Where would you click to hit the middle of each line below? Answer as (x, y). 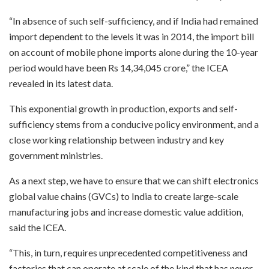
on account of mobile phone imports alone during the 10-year (134, 52)
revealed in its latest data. (61, 83)
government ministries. (56, 156)
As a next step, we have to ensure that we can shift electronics (134, 181)
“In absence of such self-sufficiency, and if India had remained (134, 21)
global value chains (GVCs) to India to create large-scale (124, 196)
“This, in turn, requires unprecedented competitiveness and (128, 253)
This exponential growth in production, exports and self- (123, 109)
